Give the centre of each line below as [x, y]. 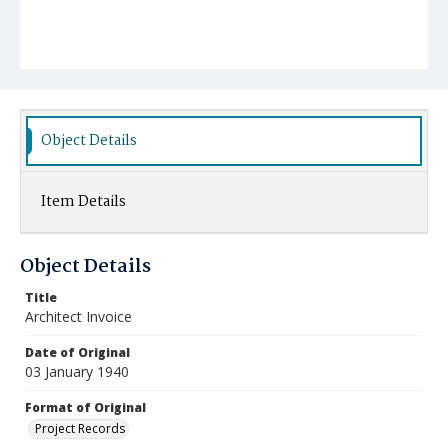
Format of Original [85, 407]
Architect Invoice [78, 316]
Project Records [80, 428]
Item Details [83, 202]
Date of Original [77, 352]
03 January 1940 [77, 371]
